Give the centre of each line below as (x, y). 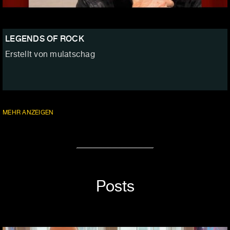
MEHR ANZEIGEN (29, 113)
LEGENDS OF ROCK (45, 39)
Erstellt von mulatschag (50, 55)
